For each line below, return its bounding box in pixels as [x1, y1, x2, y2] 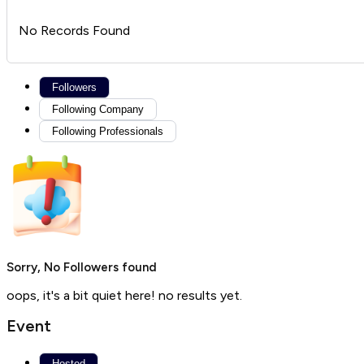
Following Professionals [52, 124, 163, 137]
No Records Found [19, 22, 130, 38]
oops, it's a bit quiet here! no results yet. [6, 287, 242, 303]
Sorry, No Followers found [6, 259, 157, 275]
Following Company [52, 102, 144, 115]
